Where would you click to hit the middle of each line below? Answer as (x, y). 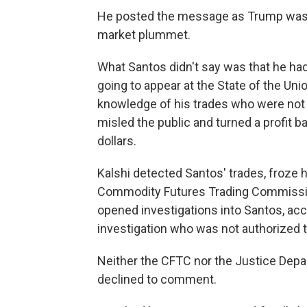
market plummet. (144, 35)
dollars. (117, 141)
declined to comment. (157, 280)
